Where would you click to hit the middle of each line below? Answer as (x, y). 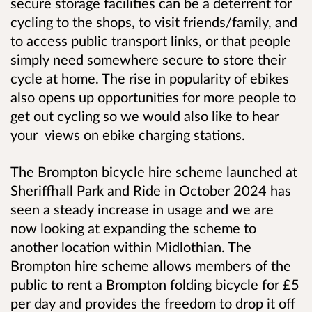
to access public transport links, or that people (151, 40)
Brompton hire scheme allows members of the (151, 266)
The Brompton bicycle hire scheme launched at (154, 172)
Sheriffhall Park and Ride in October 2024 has (151, 190)
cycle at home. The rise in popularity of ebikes (150, 78)
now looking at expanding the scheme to (133, 228)
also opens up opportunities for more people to (153, 96)
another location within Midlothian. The (131, 247)
